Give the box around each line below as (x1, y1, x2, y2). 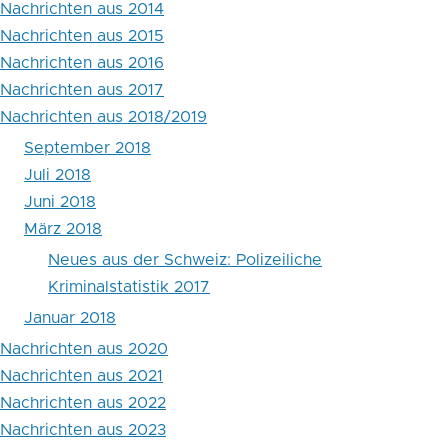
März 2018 (24, 220, 102, 237)
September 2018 (24, 139, 151, 156)
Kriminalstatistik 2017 (48, 278, 210, 295)
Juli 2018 (24, 166, 91, 183)
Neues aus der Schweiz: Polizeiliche (48, 251, 322, 268)
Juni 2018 (24, 193, 96, 210)
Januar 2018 (24, 309, 116, 326)
